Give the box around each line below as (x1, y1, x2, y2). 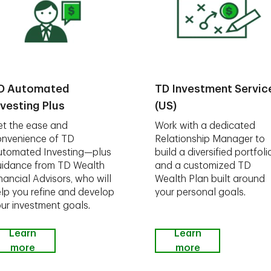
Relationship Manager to (155, 134, 265, 144)
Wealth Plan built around (155, 174, 265, 184)
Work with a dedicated (155, 121, 255, 131)
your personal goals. (155, 188, 246, 197)
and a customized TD (155, 161, 251, 171)
